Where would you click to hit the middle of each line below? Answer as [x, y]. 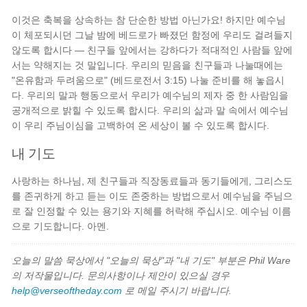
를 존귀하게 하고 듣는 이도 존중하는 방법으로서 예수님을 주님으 [152, 196]
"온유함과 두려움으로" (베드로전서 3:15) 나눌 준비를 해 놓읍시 [148, 80]
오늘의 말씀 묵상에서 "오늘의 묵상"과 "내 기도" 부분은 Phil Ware [151, 260]
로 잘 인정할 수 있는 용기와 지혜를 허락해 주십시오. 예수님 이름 [152, 211]
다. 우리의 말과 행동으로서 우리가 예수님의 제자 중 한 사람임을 [150, 95]
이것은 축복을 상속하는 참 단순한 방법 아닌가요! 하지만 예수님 [149, 20]
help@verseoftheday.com [67, 291]
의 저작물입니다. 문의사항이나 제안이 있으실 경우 [121, 275]
